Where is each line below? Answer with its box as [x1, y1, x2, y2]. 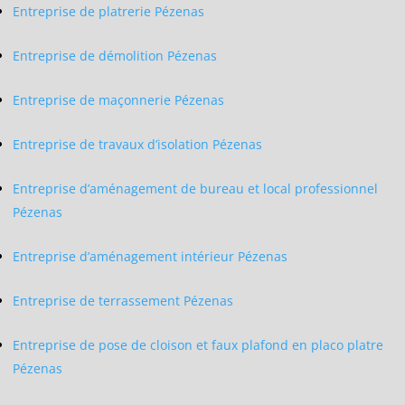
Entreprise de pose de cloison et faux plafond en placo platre [13, 335, 383, 353]
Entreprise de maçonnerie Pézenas [13, 90, 224, 108]
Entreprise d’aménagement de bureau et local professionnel [13, 179, 378, 197]
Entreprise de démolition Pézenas [13, 46, 217, 64]
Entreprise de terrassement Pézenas [13, 291, 233, 309]
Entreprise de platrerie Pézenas [13, 2, 204, 20]
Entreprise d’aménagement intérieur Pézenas [13, 247, 287, 265]
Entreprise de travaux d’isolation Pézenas [13, 135, 262, 153]
